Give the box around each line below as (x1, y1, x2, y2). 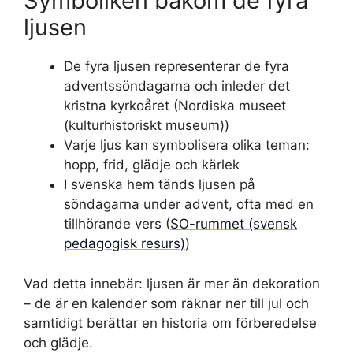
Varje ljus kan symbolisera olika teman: (64, 137, 310, 153)
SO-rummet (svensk (170, 216, 297, 232)
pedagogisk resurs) (64, 236, 185, 251)
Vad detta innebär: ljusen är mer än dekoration (24, 275, 320, 292)
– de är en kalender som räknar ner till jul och (24, 295, 309, 311)
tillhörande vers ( (64, 216, 170, 232)
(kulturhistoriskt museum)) (64, 117, 229, 133)
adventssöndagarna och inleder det (64, 78, 290, 94)
